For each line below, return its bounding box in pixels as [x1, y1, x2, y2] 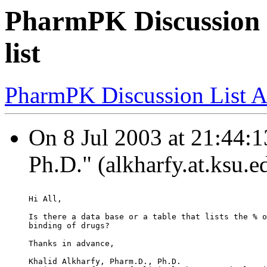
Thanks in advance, [29, 239, 114, 249]
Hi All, [29, 194, 62, 204]
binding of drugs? [29, 221, 110, 231]
